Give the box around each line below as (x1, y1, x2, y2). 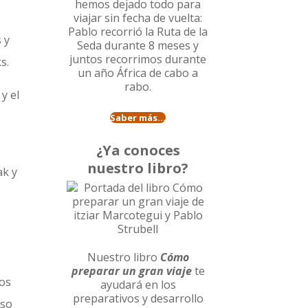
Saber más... (110, 111, 166, 124)
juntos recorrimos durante (69, 52, 207, 67)
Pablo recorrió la (68, 24, 157, 40)
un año (78, 65, 118, 81)
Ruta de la (157, 24, 208, 40)
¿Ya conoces (96, 141, 180, 160)
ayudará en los (100, 277, 176, 293)
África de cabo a (117, 65, 199, 81)
